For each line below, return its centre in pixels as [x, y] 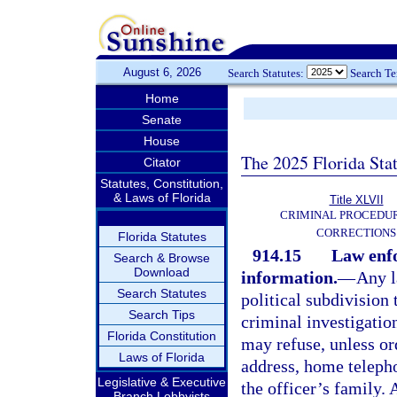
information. [289, 277]
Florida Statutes [162, 237]
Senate [162, 120]
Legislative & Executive [162, 382]
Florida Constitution [162, 336]
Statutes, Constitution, [162, 183]
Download [162, 272]
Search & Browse [162, 258]
